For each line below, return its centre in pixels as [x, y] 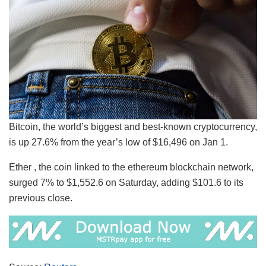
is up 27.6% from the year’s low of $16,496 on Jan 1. [118, 142]
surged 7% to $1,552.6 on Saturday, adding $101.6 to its [126, 183]
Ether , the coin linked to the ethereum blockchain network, [131, 167]
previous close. [41, 198]
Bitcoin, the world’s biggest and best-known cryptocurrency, [133, 127]
